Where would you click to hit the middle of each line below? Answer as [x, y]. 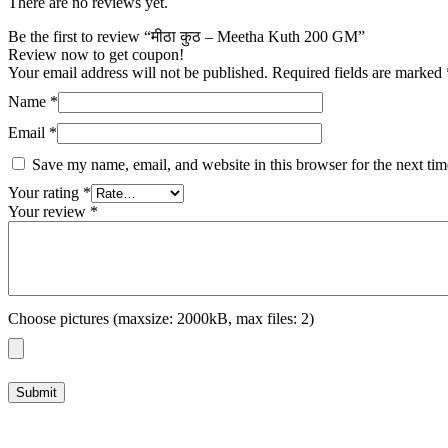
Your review [49, 212]
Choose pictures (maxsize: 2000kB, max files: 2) [161, 319]
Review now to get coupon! [96, 55]
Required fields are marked [359, 73]
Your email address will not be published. [138, 73]
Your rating [45, 193]
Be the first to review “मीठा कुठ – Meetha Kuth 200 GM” [186, 37]
